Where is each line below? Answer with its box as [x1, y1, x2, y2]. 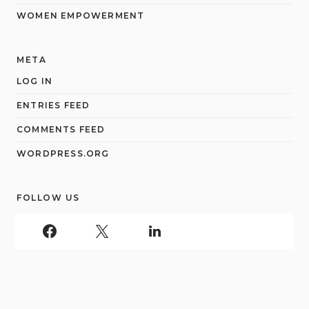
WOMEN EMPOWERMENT [17, 10, 145, 21]
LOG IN [17, 76, 53, 86]
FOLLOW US [17, 192, 80, 203]
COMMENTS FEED [17, 124, 106, 134]
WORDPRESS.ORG [17, 148, 110, 159]
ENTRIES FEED [17, 100, 90, 110]
